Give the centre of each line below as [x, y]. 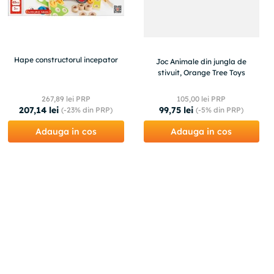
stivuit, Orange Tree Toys [201, 72]
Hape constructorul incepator [66, 59]
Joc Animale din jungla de [202, 61]
